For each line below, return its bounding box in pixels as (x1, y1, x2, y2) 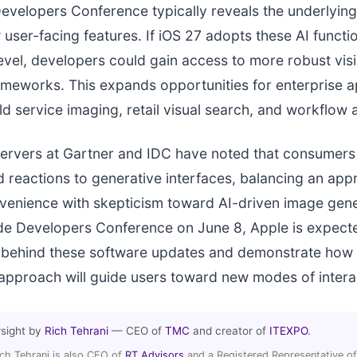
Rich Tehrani (45, 324, 108, 337)
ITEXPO (269, 324, 308, 337)
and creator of (190, 324, 269, 337)
